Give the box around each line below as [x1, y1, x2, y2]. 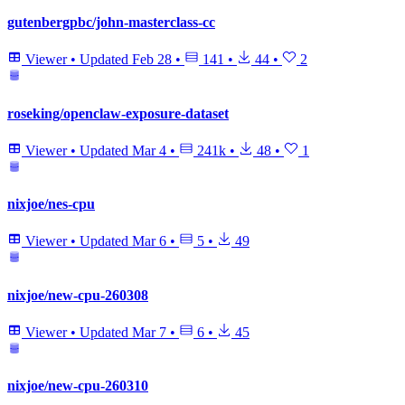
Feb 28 [132, 52, 172, 68]
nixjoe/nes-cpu [7, 196, 95, 212]
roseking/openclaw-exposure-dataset [7, 105, 229, 121]
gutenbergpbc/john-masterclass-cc [7, 14, 215, 30]
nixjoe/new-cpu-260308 [7, 287, 148, 303]
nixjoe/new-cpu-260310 [7, 378, 148, 394]
